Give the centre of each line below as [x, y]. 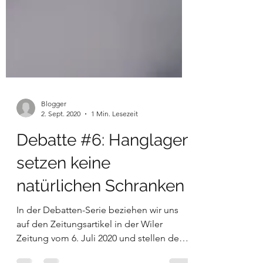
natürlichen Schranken [100, 239]
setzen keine [63, 216]
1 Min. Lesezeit [114, 166]
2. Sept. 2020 [61, 166]
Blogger [54, 156]
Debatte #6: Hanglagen [104, 193]
